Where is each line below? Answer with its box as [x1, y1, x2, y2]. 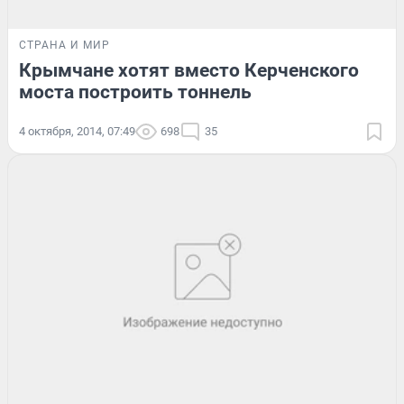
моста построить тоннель [19, 81, 252, 104]
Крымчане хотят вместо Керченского [19, 60, 359, 82]
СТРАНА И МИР [19, 39, 110, 52]
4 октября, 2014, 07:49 [19, 124, 135, 139]
